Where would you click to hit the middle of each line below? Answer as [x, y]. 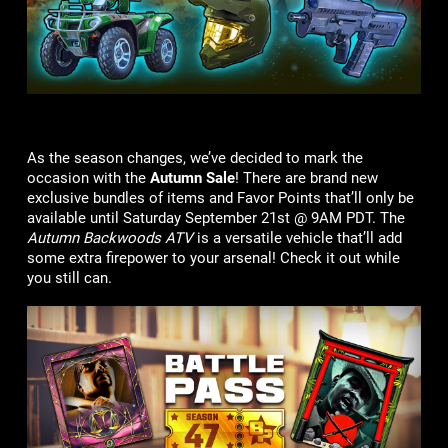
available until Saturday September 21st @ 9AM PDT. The [215, 218]
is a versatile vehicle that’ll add [297, 238]
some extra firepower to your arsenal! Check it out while [213, 258]
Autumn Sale [192, 178]
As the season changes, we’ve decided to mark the [194, 158]
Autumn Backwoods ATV [109, 238]
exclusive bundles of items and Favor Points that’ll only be [220, 198]
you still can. [71, 278]
